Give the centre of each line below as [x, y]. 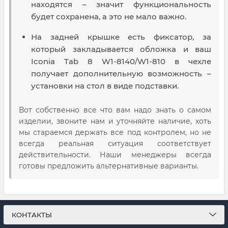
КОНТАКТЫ [32, 215]
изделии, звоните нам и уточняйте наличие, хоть [115, 121]
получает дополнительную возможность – [121, 74]
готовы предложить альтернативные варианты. [109, 166]
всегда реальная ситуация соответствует [115, 144]
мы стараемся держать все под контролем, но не [115, 133]
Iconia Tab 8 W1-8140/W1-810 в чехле [121, 62]
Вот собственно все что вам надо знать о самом [115, 110]
